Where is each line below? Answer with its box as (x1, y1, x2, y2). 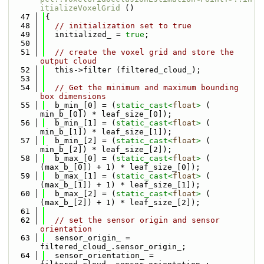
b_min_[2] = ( (45, 136, 116, 145)
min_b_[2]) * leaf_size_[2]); (40, 145, 172, 154)
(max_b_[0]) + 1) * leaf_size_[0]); (40, 163, 200, 171)
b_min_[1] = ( (45, 118, 116, 127)
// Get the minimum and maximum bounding (55, 83, 239, 92)
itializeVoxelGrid (40, 4, 120, 12)
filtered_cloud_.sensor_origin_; (40, 242, 186, 251)
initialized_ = (45, 30, 126, 39)
